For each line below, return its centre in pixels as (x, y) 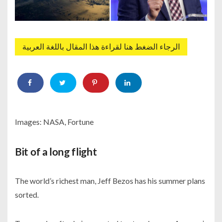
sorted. (27, 195)
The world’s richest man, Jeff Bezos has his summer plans (110, 181)
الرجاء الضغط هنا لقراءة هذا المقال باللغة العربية (101, 47)
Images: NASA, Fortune (54, 122)
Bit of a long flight (56, 152)
